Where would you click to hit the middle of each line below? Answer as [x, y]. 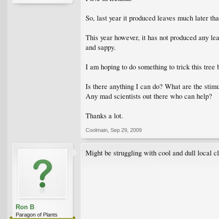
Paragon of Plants [37, 214]
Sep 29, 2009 [126, 130]
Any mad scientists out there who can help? [149, 96]
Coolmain [97, 130]
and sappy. [101, 47]
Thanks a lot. [104, 115]
